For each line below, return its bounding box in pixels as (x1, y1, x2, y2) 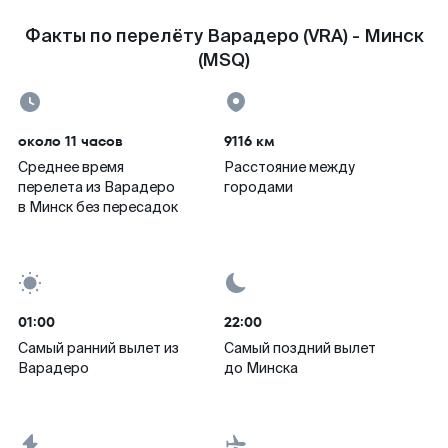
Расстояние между (224, 158, 355, 176)
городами (224, 178, 293, 196)
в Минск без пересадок (18, 198, 178, 216)
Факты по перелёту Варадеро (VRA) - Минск (24, 24, 424, 48)
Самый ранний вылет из (18, 339, 179, 357)
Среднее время (18, 158, 124, 176)
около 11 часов (18, 131, 123, 151)
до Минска (224, 359, 298, 377)
